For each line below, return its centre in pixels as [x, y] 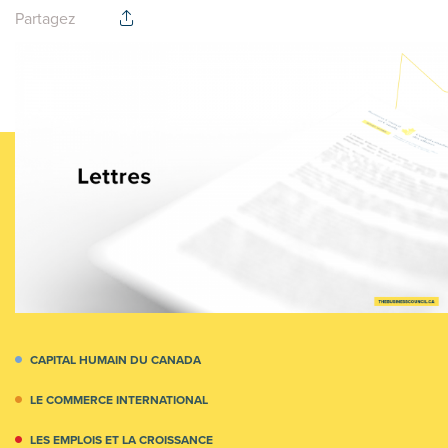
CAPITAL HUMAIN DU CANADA [115, 359]
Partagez [45, 18]
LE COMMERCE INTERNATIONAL [119, 399]
